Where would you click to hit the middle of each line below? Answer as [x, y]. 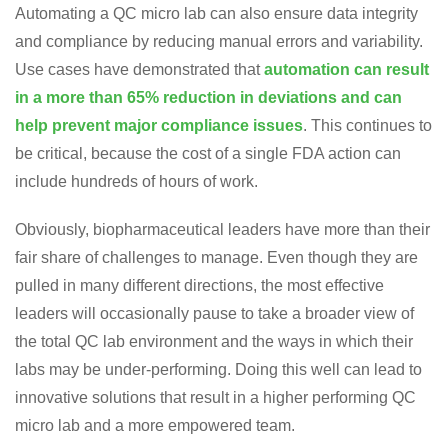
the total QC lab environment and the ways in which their [214, 341]
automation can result [346, 69]
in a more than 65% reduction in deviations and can [208, 97]
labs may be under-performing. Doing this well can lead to [218, 369]
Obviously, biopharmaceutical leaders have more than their [222, 229]
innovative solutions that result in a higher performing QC [215, 397]
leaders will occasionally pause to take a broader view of [214, 313]
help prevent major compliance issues [159, 125]
